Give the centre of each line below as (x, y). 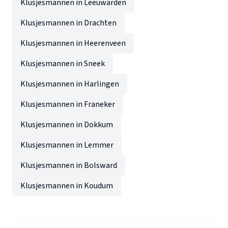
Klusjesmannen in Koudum (67, 186)
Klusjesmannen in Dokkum (67, 125)
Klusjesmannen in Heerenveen (73, 44)
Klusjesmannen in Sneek (63, 64)
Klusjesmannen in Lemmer (67, 145)
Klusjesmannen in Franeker (68, 105)
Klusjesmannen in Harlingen (70, 84)
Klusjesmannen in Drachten (68, 23)
